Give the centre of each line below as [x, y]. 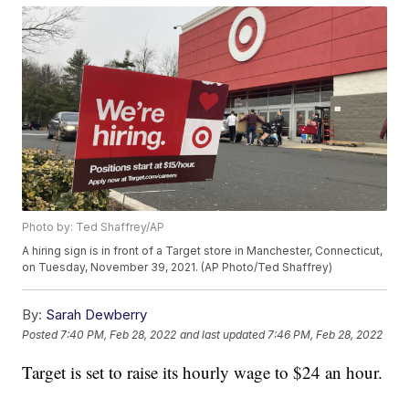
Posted [42, 334]
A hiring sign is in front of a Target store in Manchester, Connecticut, [203, 251]
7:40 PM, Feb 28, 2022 [119, 334]
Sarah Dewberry [97, 315]
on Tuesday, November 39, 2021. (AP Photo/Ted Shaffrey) [178, 267]
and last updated [223, 334]
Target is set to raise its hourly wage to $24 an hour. [203, 372]
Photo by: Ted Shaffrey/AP [94, 227]
